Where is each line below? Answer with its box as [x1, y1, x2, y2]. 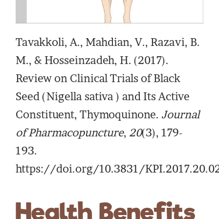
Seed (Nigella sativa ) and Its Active [16, 89, 190, 103]
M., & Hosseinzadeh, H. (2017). [16, 53, 169, 66]
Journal [161, 108, 200, 121]
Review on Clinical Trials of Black [16, 71, 181, 85]
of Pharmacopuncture [16, 126, 124, 139]
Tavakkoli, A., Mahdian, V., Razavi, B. [16, 35, 200, 48]
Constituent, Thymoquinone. [16, 108, 162, 121]
